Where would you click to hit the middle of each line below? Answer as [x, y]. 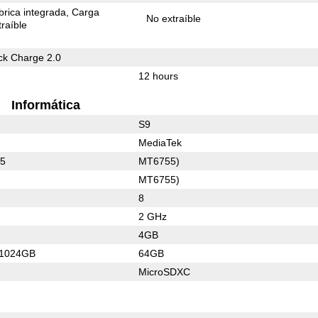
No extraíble [174, 18]
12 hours [158, 76]
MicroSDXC [164, 272]
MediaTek [160, 142]
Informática [45, 105]
